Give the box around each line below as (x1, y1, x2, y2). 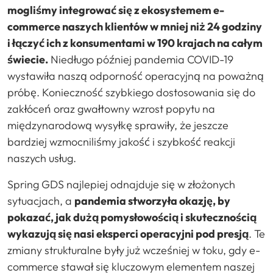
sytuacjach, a (7, 193, 74, 208)
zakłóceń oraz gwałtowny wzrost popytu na (7, 101, 215, 116)
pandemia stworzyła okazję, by (74, 193, 230, 208)
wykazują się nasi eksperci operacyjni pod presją (7, 226, 249, 241)
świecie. (7, 52, 48, 66)
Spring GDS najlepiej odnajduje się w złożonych (7, 177, 235, 191)
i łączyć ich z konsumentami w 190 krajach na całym (7, 35, 263, 50)
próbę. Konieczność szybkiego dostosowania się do (7, 85, 255, 99)
